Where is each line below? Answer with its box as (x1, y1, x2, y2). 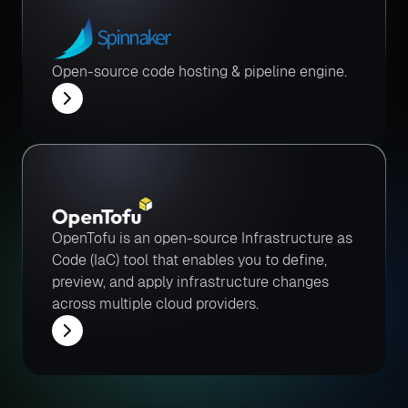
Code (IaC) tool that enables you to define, (52, 251, 327, 269)
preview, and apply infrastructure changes (52, 273, 329, 291)
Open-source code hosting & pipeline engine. (52, 63, 347, 80)
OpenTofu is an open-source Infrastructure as (52, 229, 352, 247)
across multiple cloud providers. (52, 295, 259, 312)
